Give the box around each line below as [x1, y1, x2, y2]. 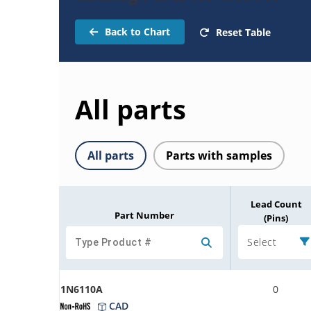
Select [247, 235, 276, 249]
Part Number [115, 208, 174, 221]
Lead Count [250, 197, 302, 210]
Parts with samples [166, 147, 272, 163]
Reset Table [216, 25, 271, 39]
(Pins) [264, 211, 288, 224]
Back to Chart [105, 24, 170, 38]
